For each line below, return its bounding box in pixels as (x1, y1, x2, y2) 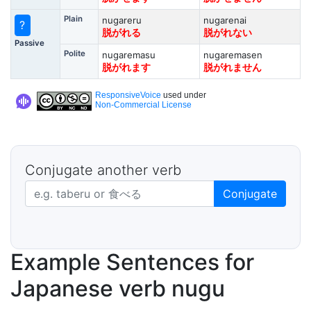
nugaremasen (203, 49, 262, 60)
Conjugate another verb (25, 162, 181, 178)
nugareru (101, 15, 142, 26)
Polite (63, 49, 85, 58)
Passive (14, 37, 44, 48)
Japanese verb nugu (10, 275, 225, 302)
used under (161, 90, 206, 100)
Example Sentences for (10, 249, 254, 276)
